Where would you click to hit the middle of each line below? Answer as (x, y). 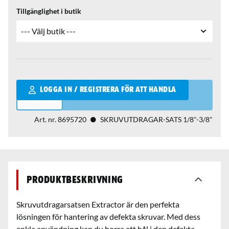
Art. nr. (46, 119)
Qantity (30, 85)
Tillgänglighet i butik (49, 11)
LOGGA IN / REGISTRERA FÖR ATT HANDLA (108, 90)
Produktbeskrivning (75, 180)
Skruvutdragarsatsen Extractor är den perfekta (98, 204)
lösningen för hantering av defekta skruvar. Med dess (108, 216)
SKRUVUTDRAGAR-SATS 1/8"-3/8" (156, 119)
